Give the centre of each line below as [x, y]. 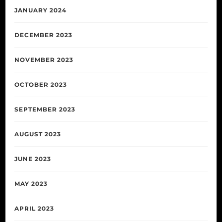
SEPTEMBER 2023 [45, 109]
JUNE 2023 [33, 159]
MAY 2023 [31, 183]
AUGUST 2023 [38, 134]
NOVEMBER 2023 [44, 59]
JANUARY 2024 [40, 10]
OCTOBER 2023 [41, 84]
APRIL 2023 [34, 208]
